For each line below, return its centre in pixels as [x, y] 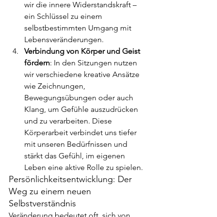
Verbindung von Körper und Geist [83, 51]
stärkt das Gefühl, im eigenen [76, 155]
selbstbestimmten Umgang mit [79, 28]
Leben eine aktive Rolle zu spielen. [84, 167]
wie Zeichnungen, [56, 86]
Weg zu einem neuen [51, 191]
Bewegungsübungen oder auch [80, 97]
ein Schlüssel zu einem [64, 16]
